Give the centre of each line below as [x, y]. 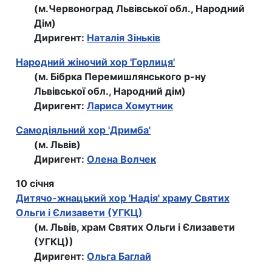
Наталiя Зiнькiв [124, 38]
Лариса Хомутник [130, 106]
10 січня [35, 184]
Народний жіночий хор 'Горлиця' [95, 62]
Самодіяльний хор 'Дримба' [83, 130]
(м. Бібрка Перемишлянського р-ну [120, 77]
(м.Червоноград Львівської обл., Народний [139, 9]
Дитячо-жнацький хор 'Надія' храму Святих [123, 198]
